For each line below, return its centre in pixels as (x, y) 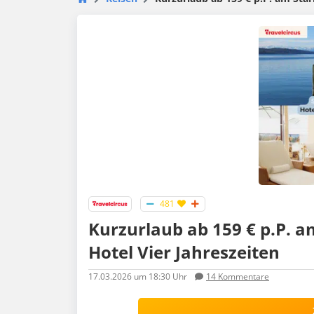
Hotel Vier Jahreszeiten (184, 252)
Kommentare (243, 277)
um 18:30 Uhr (159, 277)
